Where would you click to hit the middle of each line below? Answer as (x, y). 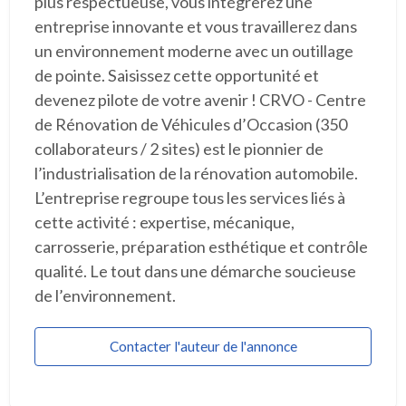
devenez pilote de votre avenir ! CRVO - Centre (200, 100)
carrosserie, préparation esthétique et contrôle (201, 247)
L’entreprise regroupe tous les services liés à (189, 198)
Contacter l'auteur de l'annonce (203, 347)
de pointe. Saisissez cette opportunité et (176, 76)
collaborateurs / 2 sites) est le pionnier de (179, 149)
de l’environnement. (105, 296)
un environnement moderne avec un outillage (193, 51)
